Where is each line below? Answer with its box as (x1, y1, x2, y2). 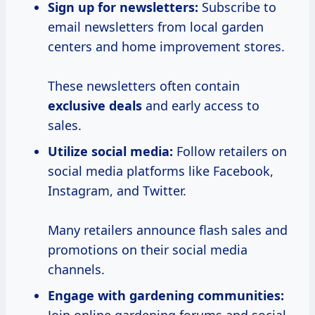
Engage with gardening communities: (48, 287, 284, 304)
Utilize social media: (48, 143, 173, 160)
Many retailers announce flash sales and (48, 221, 288, 239)
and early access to (142, 97, 259, 115)
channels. (48, 261, 105, 278)
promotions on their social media (48, 241, 247, 259)
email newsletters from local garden (48, 18, 264, 36)
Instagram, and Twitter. (48, 182, 186, 200)
